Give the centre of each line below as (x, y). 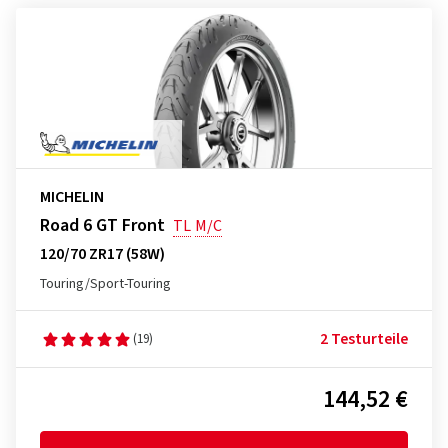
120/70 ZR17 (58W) (102, 254)
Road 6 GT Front (102, 225)
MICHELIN (72, 197)
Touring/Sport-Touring (105, 284)
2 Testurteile (364, 339)
